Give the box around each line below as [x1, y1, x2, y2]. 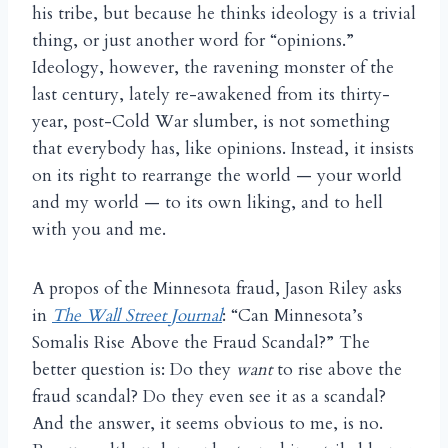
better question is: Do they [32, 358, 236, 382]
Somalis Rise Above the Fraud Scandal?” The [32, 331, 370, 355]
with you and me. [32, 218, 166, 242]
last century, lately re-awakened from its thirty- [32, 83, 390, 107]
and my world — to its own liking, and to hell [32, 191, 383, 215]
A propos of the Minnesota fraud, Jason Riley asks [32, 277, 402, 301]
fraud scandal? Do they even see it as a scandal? [32, 385, 386, 409]
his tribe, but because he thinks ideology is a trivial [32, 2, 416, 26]
